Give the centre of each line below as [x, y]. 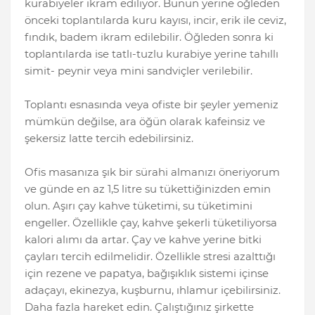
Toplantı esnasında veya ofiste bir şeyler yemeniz [152, 105]
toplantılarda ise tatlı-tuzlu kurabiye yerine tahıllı [152, 54]
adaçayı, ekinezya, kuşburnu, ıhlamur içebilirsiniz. [153, 290]
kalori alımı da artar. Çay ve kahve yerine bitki [143, 240]
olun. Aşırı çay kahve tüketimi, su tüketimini [139, 206]
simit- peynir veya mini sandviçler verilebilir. [139, 71]
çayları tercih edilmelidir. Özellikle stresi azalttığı [150, 257]
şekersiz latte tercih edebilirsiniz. [109, 139]
